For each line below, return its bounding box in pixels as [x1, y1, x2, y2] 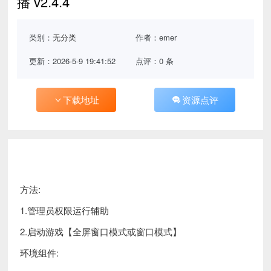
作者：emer [135, 31, 177, 43]
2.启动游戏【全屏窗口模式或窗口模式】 [20, 224, 182, 238]
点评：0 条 [135, 54, 174, 67]
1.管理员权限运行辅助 [20, 203, 109, 217]
